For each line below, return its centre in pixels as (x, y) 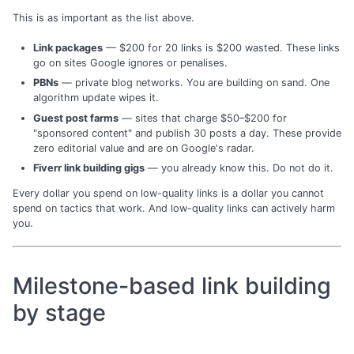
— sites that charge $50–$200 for (202, 118)
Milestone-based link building (172, 285)
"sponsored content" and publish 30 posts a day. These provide (187, 133)
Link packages (68, 47)
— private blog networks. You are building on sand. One (194, 83)
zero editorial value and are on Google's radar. (143, 148)
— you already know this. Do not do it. (239, 168)
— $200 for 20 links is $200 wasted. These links (221, 47)
